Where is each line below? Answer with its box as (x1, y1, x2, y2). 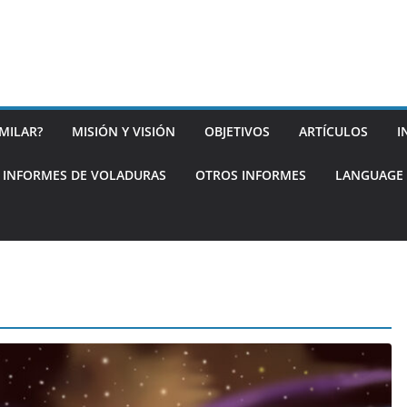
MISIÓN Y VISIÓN (72, 122, 175, 140)
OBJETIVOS (204, 122, 270, 140)
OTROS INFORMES (195, 165, 306, 184)
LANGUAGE (335, 165, 403, 184)
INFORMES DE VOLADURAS (3, 165, 166, 184)
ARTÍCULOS (299, 122, 368, 140)
